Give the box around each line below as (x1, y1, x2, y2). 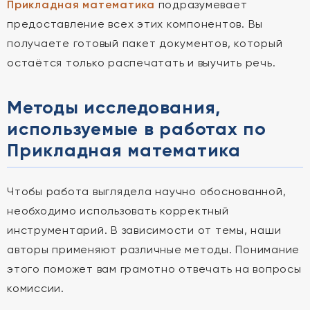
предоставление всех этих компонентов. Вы (7, 17, 263, 30)
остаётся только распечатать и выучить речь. (7, 56, 276, 69)
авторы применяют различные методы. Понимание (7, 243, 300, 256)
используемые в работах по (7, 118, 266, 140)
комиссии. (7, 282, 64, 295)
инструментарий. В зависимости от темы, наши (7, 224, 282, 237)
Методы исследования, (7, 96, 221, 118)
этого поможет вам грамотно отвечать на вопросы (7, 262, 302, 275)
